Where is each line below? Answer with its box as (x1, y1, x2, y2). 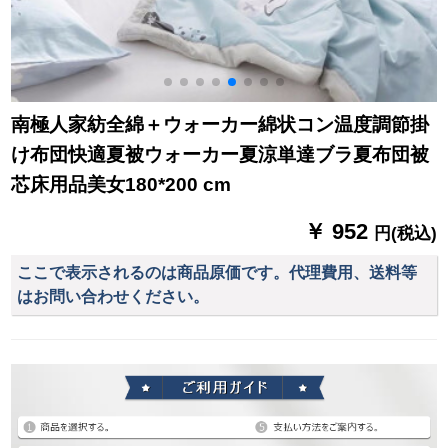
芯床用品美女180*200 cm (11, 174, 232, 196)
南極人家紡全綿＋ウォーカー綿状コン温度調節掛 (11, 114, 430, 136)
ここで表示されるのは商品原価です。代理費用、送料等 (17, 263, 418, 281)
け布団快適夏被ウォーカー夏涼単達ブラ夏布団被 (11, 144, 430, 166)
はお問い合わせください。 (17, 287, 210, 305)
